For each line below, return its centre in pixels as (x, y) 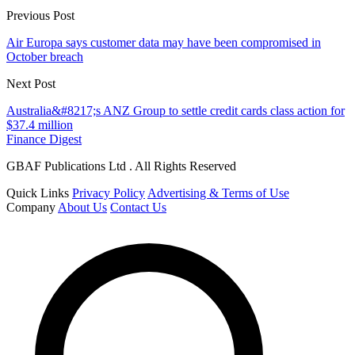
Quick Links (38, 193)
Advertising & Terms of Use (218, 193)
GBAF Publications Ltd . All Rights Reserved (121, 166)
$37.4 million (40, 124)
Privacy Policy (109, 193)
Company (31, 207)
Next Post (31, 83)
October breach (45, 56)
